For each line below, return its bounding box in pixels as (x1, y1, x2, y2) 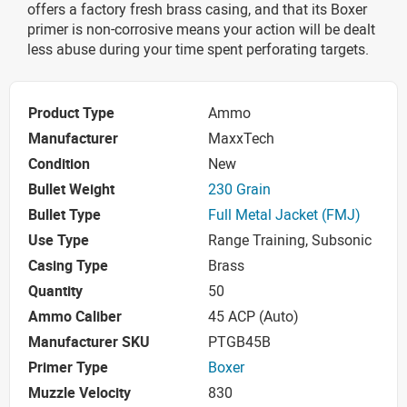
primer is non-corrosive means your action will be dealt (27, 18, 375, 39)
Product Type (28, 103, 114, 124)
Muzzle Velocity (28, 382, 131, 403)
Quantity (28, 281, 83, 302)
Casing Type (28, 255, 108, 276)
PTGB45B (208, 332, 271, 352)
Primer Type (28, 357, 108, 378)
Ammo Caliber (28, 306, 122, 327)
